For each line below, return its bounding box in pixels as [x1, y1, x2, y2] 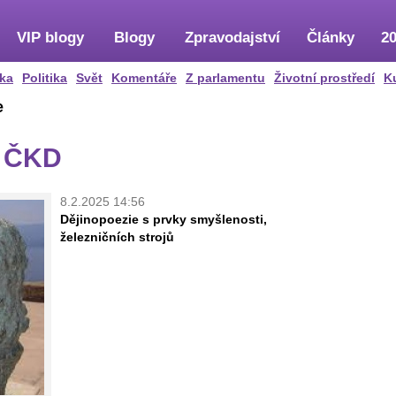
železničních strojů [60, 230, 174, 244]
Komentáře [111, 71, 177, 85]
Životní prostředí [274, 71, 375, 85]
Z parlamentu [186, 71, 265, 85]
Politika [22, 71, 67, 85]
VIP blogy [17, 29, 84, 46]
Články [307, 29, 354, 46]
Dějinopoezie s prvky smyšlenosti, [60, 212, 267, 226]
